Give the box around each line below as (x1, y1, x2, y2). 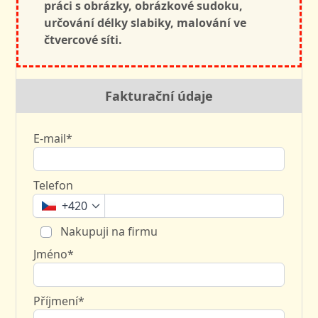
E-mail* (33, 130, 73, 146)
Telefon (33, 177, 74, 193)
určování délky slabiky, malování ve (44, 14, 247, 31)
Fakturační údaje (105, 87, 213, 104)
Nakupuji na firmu (57, 223, 158, 239)
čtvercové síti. (44, 31, 123, 48)
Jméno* (33, 246, 75, 262)
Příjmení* (33, 292, 85, 309)
